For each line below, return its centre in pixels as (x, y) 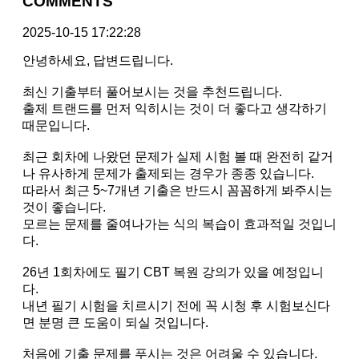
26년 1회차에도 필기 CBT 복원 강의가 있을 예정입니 (173, 272)
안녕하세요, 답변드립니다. (98, 60)
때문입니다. (56, 125)
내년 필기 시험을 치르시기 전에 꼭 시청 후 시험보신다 (176, 305)
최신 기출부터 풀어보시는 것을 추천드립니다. (152, 91)
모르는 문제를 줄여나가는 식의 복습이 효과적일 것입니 (179, 224)
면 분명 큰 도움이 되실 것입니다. (115, 322)
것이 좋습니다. (64, 207)
